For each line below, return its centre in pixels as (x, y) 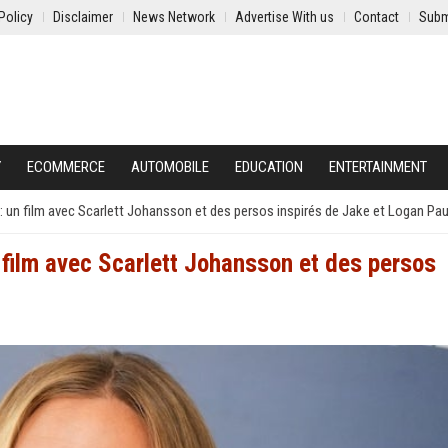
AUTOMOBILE (170, 167)
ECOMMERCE (66, 167)
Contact (376, 17)
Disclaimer (83, 17)
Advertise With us (284, 17)
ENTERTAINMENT (378, 167)
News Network (174, 17)
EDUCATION (269, 167)
